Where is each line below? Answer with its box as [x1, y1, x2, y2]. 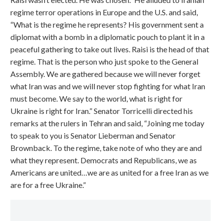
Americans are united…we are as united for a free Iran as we [10, 168, 209, 178]
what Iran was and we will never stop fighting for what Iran [10, 81, 205, 91]
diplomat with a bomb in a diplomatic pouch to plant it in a [10, 32, 205, 42]
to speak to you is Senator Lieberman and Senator [10, 131, 176, 141]
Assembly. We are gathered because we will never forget [10, 69, 200, 79]
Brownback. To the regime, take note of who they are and [10, 143, 202, 153]
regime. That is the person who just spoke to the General [10, 57, 198, 67]
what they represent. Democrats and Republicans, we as [10, 155, 197, 165]
